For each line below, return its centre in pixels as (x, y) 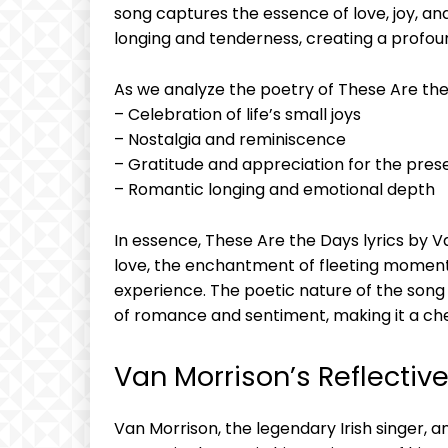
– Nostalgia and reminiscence (230, 140)
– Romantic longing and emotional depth (274, 190)
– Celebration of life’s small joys (237, 115)
